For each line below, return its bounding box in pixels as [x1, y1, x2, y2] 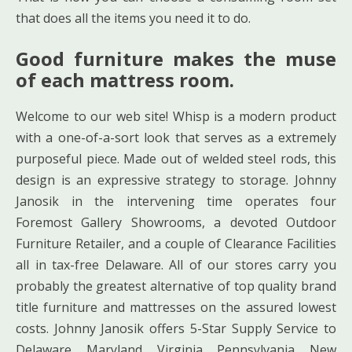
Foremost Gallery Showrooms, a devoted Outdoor [16, 213, 336, 231]
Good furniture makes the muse [16, 45, 336, 71]
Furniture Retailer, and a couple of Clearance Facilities [16, 234, 336, 252]
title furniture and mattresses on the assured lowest [16, 298, 336, 316]
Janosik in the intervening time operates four [16, 192, 336, 210]
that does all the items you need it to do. [16, 9, 251, 27]
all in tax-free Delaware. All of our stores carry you [16, 255, 336, 273]
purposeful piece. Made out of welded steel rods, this [16, 149, 336, 167]
